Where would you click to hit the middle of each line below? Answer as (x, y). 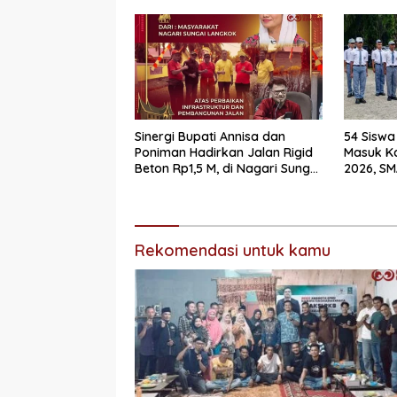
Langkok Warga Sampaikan (218, 185)
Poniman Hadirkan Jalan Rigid (224, 153)
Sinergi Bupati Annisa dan (210, 137)
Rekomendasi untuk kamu (233, 251)
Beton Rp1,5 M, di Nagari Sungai (228, 169)
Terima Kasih (173, 201)
